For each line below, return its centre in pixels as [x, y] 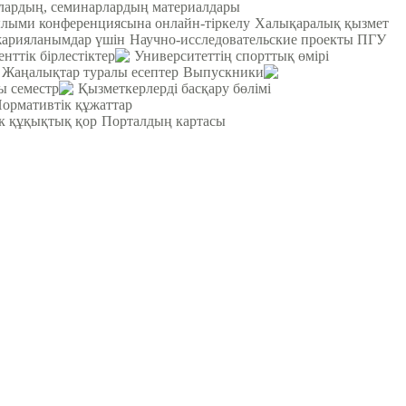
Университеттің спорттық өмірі [232, 55]
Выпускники [223, 72]
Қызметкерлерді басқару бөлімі [174, 88]
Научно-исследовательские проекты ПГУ [258, 39]
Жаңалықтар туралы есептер [90, 72]
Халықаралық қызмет [322, 23]
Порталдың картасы [164, 121]
